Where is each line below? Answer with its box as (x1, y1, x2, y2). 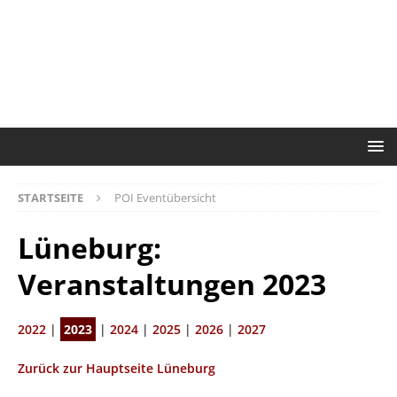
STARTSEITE (18, 189, 83, 206)
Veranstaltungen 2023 (18, 264, 326, 303)
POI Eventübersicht (114, 189, 216, 206)
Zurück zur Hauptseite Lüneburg (18, 359, 215, 377)
